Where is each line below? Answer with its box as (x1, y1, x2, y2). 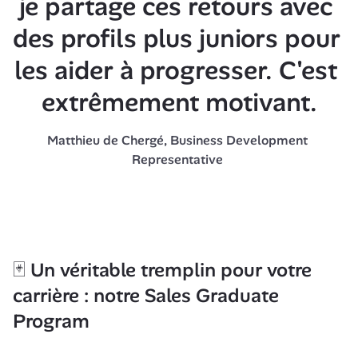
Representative (132, 151, 226, 168)
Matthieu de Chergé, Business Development (47, 132, 308, 149)
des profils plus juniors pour (13, 22, 340, 55)
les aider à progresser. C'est (14, 54, 337, 87)
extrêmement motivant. (41, 86, 317, 119)
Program (13, 308, 89, 333)
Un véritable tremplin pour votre (26, 257, 312, 282)
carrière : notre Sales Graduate (13, 283, 279, 308)
